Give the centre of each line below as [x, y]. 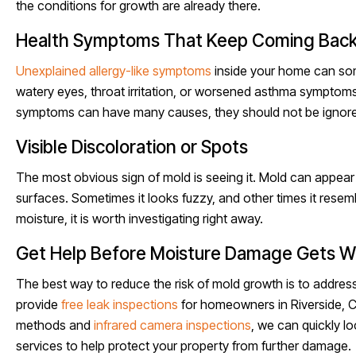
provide [39, 304]
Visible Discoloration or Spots [132, 146]
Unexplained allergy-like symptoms [114, 70]
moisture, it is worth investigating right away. [139, 218]
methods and [55, 325]
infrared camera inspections [172, 325]
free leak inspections [120, 304]
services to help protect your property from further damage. [184, 345]
